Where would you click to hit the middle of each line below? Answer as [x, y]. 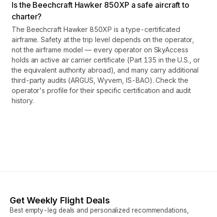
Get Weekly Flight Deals [60, 200]
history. [23, 101]
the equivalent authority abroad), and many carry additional [105, 70]
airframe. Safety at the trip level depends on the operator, [103, 39]
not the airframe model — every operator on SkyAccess [100, 50]
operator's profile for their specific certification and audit [101, 90]
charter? [27, 16]
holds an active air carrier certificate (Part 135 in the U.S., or [106, 60]
